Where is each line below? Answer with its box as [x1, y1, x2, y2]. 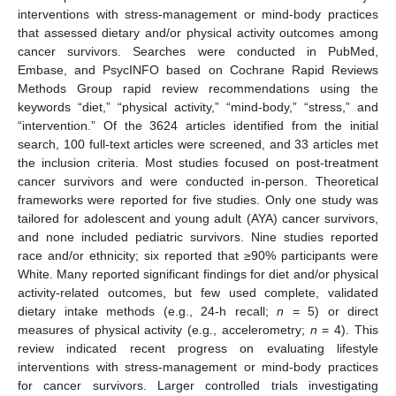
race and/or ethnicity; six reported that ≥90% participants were [18, 247, 378, 263]
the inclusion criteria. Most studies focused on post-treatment [18, 155, 378, 170]
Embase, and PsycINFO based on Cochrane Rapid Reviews [18, 62, 378, 77]
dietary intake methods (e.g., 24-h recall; [18, 303, 277, 318]
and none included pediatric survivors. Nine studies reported [18, 229, 378, 244]
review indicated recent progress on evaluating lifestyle [18, 340, 378, 355]
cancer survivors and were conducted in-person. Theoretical [18, 173, 378, 188]
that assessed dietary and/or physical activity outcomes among [18, 25, 378, 40]
